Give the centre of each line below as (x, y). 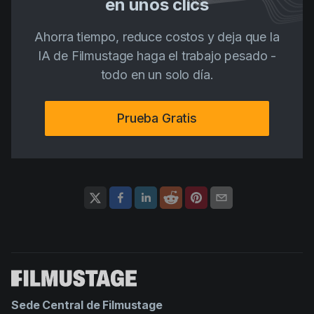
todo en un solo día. (157, 74)
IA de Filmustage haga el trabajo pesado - (157, 55)
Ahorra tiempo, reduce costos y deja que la (157, 36)
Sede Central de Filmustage (87, 305)
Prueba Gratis (157, 118)
